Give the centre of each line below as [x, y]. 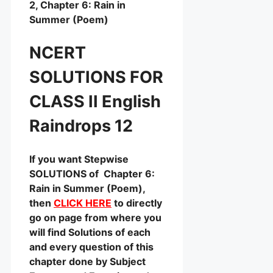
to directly [137, 203]
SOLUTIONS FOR [96, 77]
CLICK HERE [83, 203]
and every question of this [91, 247]
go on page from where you [95, 218]
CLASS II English [95, 101]
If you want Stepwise [79, 159]
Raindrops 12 [81, 126]
